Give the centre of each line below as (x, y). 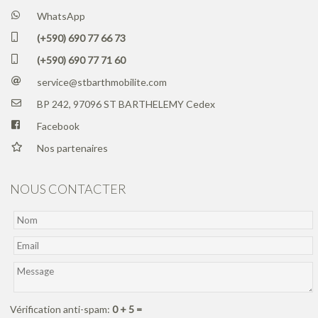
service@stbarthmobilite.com (101, 82)
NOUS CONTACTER (68, 188)
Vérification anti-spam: (61, 309)
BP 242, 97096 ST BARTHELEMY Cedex (125, 104)
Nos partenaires (72, 148)
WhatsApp (60, 16)
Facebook (57, 126)
